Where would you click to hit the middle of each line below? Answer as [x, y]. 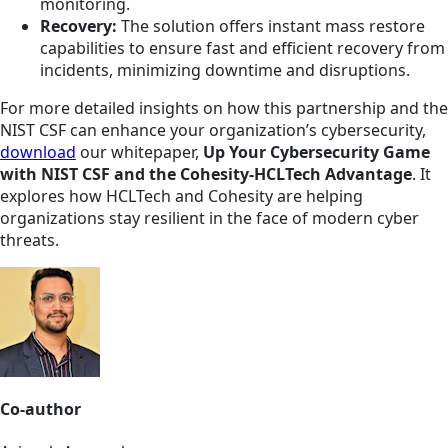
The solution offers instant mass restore [271, 25]
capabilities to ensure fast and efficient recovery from [242, 47]
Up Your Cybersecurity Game [316, 151]
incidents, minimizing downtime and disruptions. [225, 69]
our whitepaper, [139, 151]
